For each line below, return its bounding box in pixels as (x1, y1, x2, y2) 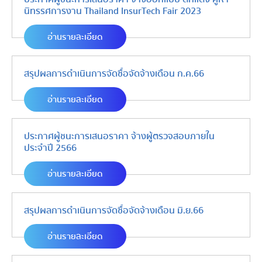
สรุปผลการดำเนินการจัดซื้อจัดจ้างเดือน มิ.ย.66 (24, 203, 204, 218)
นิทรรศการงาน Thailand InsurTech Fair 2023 (24, 4, 201, 19)
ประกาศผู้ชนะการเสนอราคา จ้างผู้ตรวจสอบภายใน (24, 129, 215, 144)
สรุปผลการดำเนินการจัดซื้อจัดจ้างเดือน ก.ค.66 (24, 66, 204, 81)
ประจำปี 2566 (24, 140, 77, 156)
